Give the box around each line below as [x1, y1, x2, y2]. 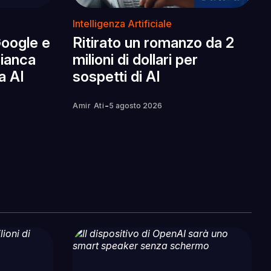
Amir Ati [73, 101, 105, 111]
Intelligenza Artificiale [73, 18, 172, 30]
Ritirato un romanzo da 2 [73, 34, 234, 52]
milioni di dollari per [73, 51, 198, 69]
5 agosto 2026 [108, 101, 162, 111]
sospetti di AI [73, 68, 160, 86]
